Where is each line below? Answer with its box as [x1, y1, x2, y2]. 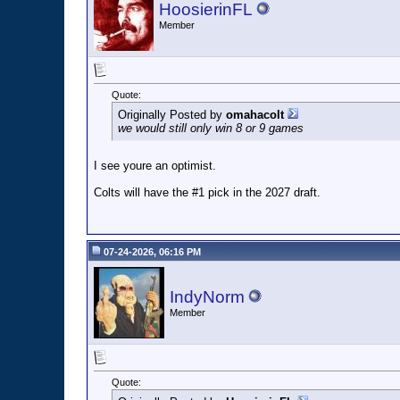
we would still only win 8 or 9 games [118, 121, 304, 136]
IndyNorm [170, 287, 245, 306]
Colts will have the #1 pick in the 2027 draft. [94, 186, 321, 200]
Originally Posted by [118, 108, 226, 122]
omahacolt [226, 108, 284, 122]
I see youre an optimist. [94, 159, 216, 173]
